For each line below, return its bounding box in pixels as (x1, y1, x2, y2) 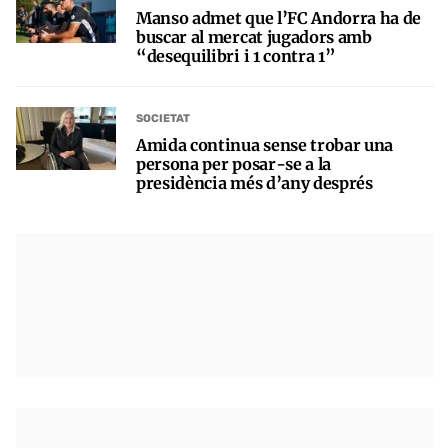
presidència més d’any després (136, 172, 373, 193)
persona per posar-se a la (136, 153, 331, 174)
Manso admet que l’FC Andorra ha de (136, 7, 422, 28)
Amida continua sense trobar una (136, 134, 394, 155)
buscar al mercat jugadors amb (136, 26, 372, 47)
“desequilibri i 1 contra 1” (136, 45, 336, 66)
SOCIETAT (136, 112, 190, 126)
